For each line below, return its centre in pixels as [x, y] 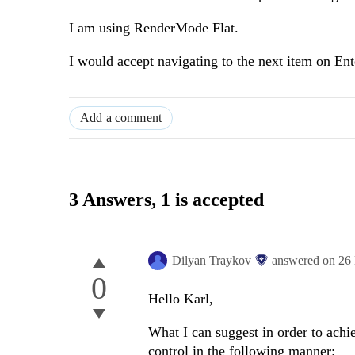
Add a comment [121, 118]
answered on [305, 261]
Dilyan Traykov [212, 261]
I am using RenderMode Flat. [154, 28]
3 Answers [110, 200]
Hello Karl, [181, 299]
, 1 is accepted [208, 200]
